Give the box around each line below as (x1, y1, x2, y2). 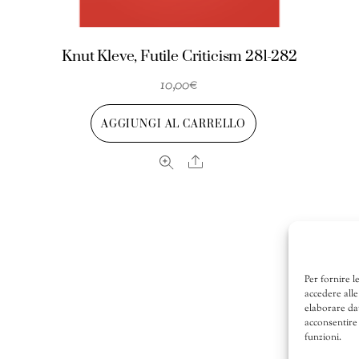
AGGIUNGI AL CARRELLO (100, 118, 247, 131)
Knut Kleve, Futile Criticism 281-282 (62, 46, 297, 66)
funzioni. (305, 330, 341, 345)
